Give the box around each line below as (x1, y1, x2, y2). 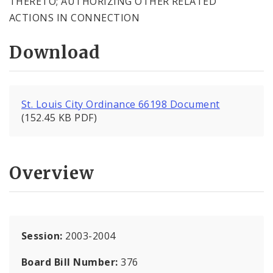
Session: (21, 229, 66, 243)
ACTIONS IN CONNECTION (9, 10, 140, 24)
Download (9, 41, 101, 64)
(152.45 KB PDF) (21, 111, 97, 125)
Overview (9, 161, 94, 184)
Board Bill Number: (21, 255, 121, 269)
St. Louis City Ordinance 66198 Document (21, 97, 220, 112)
